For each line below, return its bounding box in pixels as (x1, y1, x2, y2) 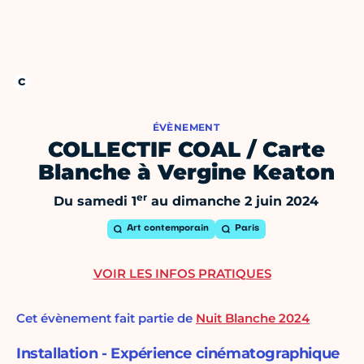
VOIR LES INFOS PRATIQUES (93, 266, 271, 282)
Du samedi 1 (54, 193, 136, 210)
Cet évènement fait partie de (16, 310, 196, 327)
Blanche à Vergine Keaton (37, 159, 335, 186)
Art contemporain (126, 224, 209, 234)
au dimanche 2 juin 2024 (147, 193, 318, 210)
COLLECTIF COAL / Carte (47, 136, 325, 163)
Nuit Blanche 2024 (196, 310, 310, 327)
